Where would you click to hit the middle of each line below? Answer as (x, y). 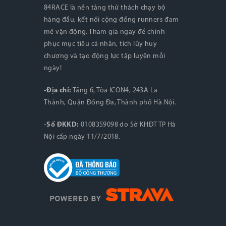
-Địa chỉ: (58, 91)
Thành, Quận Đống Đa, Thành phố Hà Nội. (110, 103)
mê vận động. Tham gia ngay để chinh (104, 32)
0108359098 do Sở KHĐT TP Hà (127, 125)
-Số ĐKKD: (62, 125)
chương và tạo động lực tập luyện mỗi (105, 56)
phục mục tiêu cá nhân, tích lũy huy (100, 44)
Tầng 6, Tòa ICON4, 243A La (115, 91)
